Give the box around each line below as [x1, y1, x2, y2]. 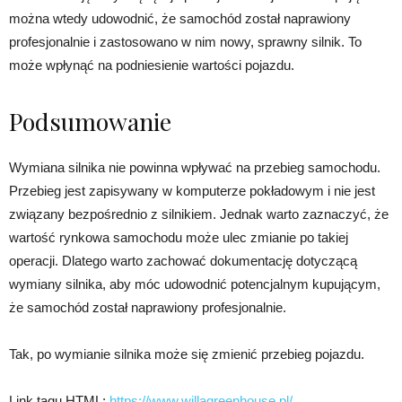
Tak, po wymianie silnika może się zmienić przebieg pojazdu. [9, 345, 364, 362]
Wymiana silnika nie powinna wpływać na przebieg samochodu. [9, 159, 380, 175]
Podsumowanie [9, 104, 171, 137]
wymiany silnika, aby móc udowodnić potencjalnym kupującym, [9, 275, 380, 292]
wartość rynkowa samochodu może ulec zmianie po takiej [9, 229, 348, 245]
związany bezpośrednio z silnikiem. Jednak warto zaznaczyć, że [9, 205, 389, 222]
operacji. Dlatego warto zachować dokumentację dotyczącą [9, 252, 357, 268]
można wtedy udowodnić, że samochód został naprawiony [9, 10, 351, 26]
